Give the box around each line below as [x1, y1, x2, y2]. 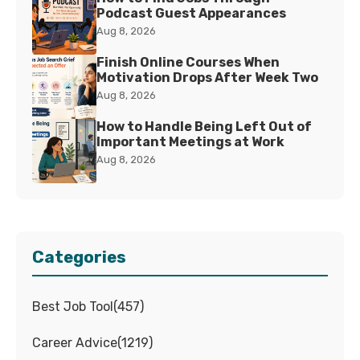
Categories [32, 247, 126, 268]
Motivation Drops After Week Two [96, 70, 318, 86]
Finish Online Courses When [96, 55, 280, 71]
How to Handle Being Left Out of [96, 119, 312, 135]
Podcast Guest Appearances [96, 6, 286, 22]
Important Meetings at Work [96, 134, 284, 150]
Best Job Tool [32, 299, 113, 315]
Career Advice [32, 335, 117, 351]
